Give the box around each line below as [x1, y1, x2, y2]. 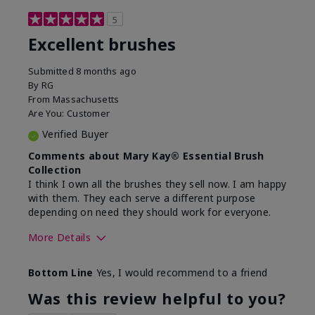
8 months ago [76, 64, 137, 77]
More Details [28, 230, 91, 244]
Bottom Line [28, 266, 94, 279]
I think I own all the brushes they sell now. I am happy [28, 176, 287, 191]
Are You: [28, 106, 67, 120]
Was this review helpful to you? [28, 288, 286, 309]
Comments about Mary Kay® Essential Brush [28, 148, 264, 162]
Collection [28, 162, 82, 176]
